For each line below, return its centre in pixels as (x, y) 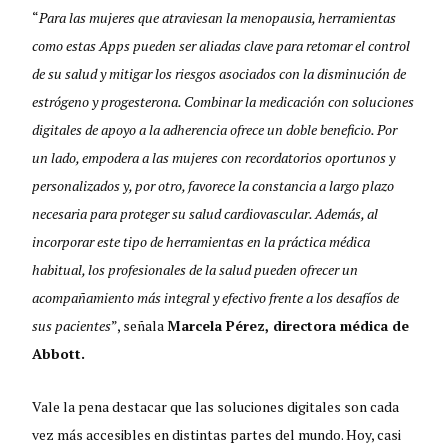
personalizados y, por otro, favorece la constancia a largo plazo (213, 186)
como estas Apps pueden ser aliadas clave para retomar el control (221, 46)
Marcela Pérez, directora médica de (288, 326)
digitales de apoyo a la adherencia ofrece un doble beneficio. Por (215, 130)
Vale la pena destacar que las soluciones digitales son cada (216, 407)
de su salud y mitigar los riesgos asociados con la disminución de (219, 74)
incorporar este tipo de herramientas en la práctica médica (201, 242)
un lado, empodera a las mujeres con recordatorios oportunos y (214, 158)
